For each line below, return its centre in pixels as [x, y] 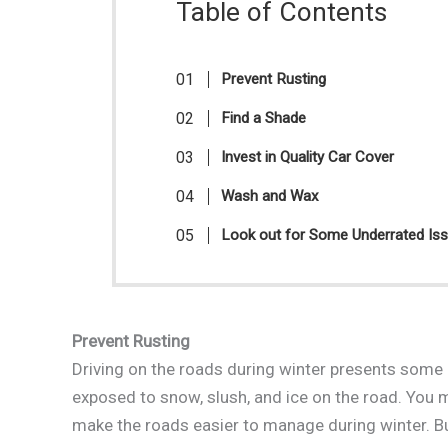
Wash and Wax [272, 195]
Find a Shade [264, 117]
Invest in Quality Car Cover [308, 156]
